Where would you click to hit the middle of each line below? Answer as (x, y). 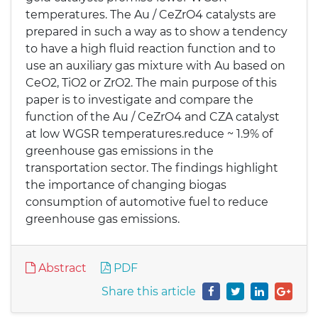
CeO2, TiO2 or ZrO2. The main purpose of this (151, 83)
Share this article (149, 291)
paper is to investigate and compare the (139, 100)
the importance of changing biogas (126, 185)
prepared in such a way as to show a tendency (157, 32)
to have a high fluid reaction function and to (150, 49)
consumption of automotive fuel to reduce (147, 202)
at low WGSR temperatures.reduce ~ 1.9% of (149, 134)
